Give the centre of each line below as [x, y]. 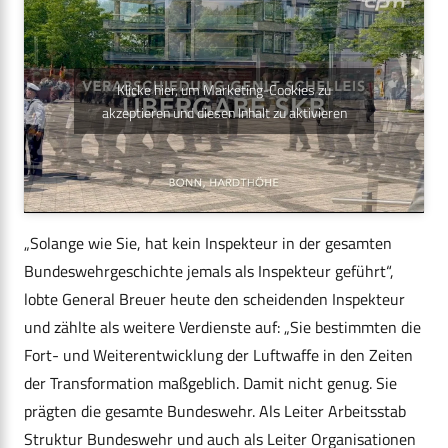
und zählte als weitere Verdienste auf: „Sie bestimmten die [222, 327]
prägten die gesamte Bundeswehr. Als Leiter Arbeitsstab [215, 411]
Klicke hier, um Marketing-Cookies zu [224, 89]
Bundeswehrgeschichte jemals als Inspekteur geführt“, [209, 271]
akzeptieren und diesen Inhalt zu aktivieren [224, 112]
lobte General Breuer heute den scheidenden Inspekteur [214, 299]
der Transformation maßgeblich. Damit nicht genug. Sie [210, 383]
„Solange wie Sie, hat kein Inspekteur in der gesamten [208, 243]
